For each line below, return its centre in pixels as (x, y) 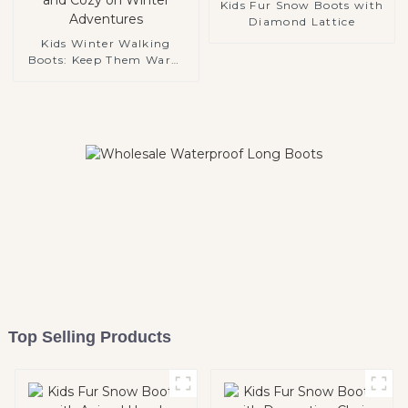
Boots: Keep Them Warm (106, 59)
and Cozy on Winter (106, 76)
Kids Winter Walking (106, 43)
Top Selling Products (89, 337)
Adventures (106, 92)
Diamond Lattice (302, 21)
